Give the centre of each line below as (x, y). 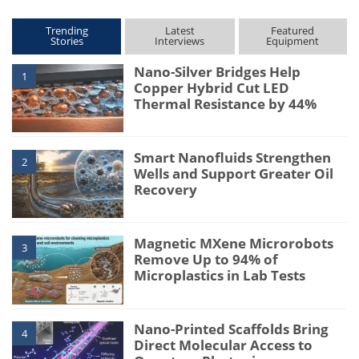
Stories (67, 40)
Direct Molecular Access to (224, 345)
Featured (293, 30)
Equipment (293, 40)
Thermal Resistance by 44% (226, 103)
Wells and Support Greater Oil (234, 173)
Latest (179, 30)
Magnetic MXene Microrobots (234, 243)
